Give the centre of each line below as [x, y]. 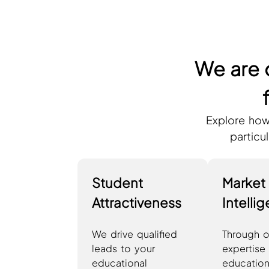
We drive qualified [134, 234]
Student [117, 182]
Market [243, 182]
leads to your [123, 248]
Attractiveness [136, 202]
